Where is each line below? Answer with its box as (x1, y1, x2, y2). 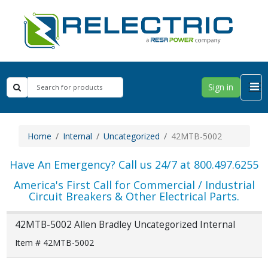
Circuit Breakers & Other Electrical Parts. (29, 188, 239, 203)
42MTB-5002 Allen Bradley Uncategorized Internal (14, 218, 235, 232)
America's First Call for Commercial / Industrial (13, 177, 255, 192)
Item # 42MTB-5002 (14, 236, 94, 248)
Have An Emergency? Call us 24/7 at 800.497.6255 (10, 157, 258, 172)
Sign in (208, 81, 233, 93)
